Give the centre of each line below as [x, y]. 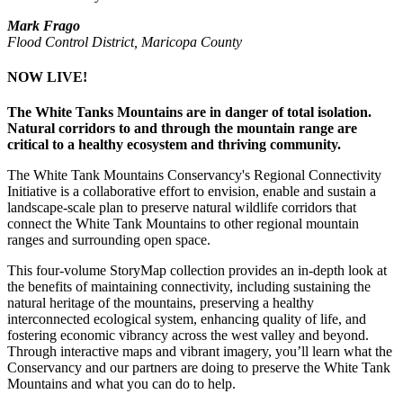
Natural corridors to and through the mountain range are [182, 129]
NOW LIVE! [47, 77]
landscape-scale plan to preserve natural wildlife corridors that [182, 208]
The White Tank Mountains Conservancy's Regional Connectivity [194, 175]
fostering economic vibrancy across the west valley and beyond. [188, 336]
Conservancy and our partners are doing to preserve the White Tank [199, 368]
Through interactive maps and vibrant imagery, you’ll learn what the [200, 352]
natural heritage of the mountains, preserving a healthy [161, 303]
